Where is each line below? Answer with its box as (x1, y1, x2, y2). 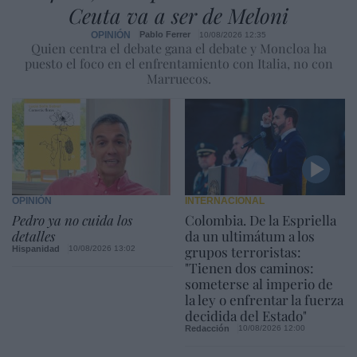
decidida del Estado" (184, 306, 307, 324)
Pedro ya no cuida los (12, 210, 132, 229)
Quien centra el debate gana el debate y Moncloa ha (30, 39, 327, 57)
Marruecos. (146, 69, 211, 87)
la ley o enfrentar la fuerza (184, 290, 343, 308)
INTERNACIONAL (184, 194, 265, 206)
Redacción (184, 323, 229, 333)
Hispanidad (12, 243, 60, 253)
